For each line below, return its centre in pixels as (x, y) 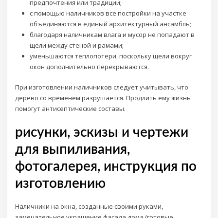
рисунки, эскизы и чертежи (102, 132)
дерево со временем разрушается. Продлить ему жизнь (103, 98)
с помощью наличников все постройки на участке (108, 13)
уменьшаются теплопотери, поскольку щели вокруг (110, 56)
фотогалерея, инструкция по (106, 166)
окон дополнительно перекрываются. (89, 66)
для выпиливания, (73, 149)
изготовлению (61, 183)
